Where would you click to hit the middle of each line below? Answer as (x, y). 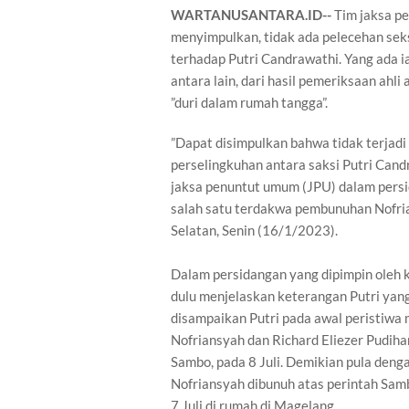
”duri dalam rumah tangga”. (249, 102)
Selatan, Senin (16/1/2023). (254, 230)
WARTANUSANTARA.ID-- (252, 15)
